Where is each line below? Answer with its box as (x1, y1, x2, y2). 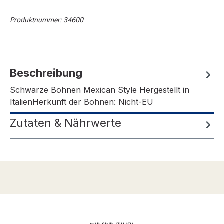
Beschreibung (10, 66, 82, 80)
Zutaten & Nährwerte (10, 116, 121, 130)
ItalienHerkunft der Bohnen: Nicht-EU (10, 97, 153, 107)
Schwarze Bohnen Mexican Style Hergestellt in (10, 85, 189, 95)
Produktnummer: (10, 16, 63, 24)
